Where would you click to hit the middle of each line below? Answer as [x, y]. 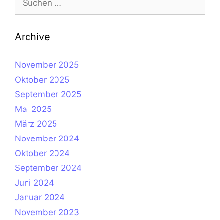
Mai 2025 [33, 109]
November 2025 [47, 65]
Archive [32, 37]
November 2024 [47, 138]
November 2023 [47, 212]
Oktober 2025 [42, 80]
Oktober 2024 [42, 153]
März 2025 [36, 124]
